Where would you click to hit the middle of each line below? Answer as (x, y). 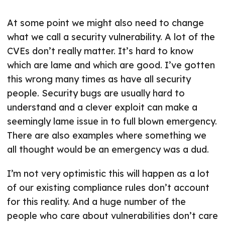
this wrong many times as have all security (99, 79)
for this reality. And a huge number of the (96, 202)
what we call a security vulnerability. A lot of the (111, 37)
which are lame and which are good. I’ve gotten (111, 65)
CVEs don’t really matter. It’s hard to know (100, 51)
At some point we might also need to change (105, 23)
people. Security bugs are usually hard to (96, 93)
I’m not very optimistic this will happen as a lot (108, 174)
